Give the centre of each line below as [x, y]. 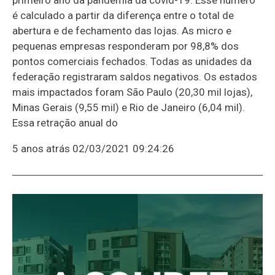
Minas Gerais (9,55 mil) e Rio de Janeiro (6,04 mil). [129, 107]
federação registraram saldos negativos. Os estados [135, 76]
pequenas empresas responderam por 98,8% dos [126, 46]
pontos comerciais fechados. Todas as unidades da [132, 61]
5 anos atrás [41, 148]
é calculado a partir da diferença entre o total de [123, 15]
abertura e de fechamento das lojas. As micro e [122, 30]
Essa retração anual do [65, 122]
